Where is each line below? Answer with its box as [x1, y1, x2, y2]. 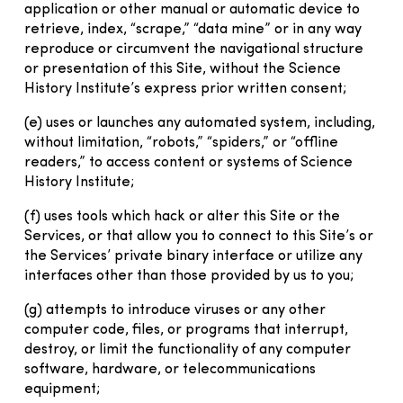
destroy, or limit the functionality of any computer [24, 342, 351, 357]
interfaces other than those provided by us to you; [24, 268, 354, 283]
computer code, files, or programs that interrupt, [24, 322, 348, 337]
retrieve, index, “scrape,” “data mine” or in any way [24, 22, 362, 37]
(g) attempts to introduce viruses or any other [24, 302, 326, 318]
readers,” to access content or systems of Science [24, 155, 353, 170]
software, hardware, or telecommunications [24, 362, 316, 377]
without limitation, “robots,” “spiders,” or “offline [24, 135, 338, 150]
